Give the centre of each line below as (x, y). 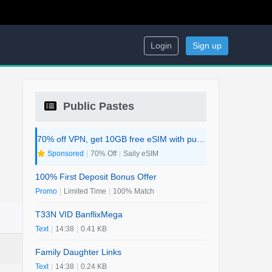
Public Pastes (97, 106)
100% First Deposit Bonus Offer (96, 177)
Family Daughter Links (78, 252)
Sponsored (65, 154)
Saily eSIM (141, 154)
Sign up (207, 46)
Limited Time (85, 191)
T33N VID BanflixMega (79, 214)
